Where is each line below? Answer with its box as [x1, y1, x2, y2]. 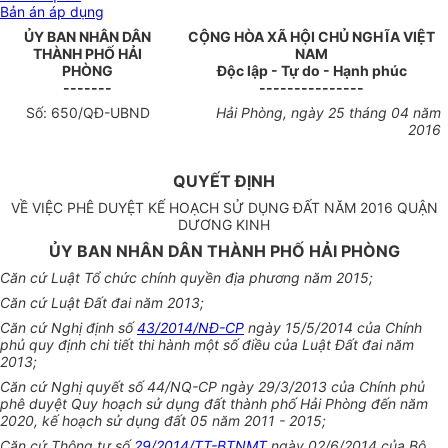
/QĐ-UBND [77, 104, 150, 122]
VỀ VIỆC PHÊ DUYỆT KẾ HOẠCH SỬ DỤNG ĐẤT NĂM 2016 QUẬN [10, 199, 438, 217]
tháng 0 [344, 104, 400, 122]
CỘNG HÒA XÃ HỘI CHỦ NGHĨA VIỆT [188, 28, 435, 46]
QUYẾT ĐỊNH [173, 171, 275, 192]
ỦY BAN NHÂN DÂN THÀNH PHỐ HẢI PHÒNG [48, 241, 400, 262]
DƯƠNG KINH [178, 216, 270, 234]
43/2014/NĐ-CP [137, 319, 244, 337]
